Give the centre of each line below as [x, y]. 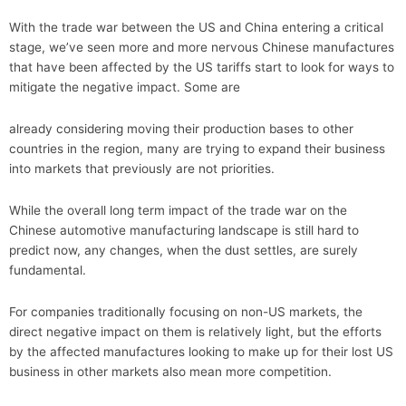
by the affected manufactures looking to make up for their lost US [201, 351]
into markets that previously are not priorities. [142, 168]
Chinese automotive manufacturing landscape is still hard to [184, 230]
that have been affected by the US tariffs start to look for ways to [202, 67]
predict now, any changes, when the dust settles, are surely [184, 250]
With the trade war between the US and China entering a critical [196, 27]
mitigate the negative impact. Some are [125, 87]
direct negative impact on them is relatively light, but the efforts [195, 331]
